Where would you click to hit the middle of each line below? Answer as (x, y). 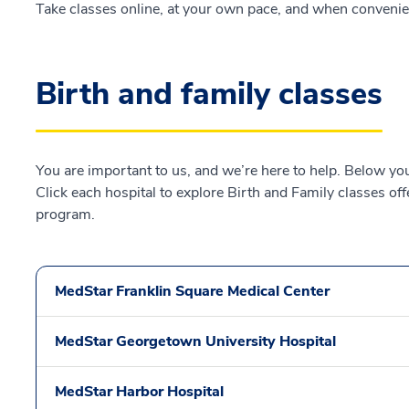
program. (65, 214)
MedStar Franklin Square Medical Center (192, 291)
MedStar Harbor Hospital (139, 391)
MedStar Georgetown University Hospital (195, 341)
